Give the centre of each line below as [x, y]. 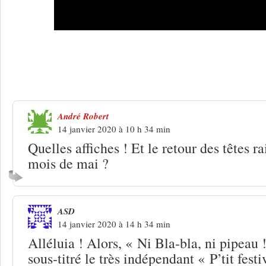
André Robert [83, 116]
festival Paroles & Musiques [99, 77]
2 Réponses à [52, 61]
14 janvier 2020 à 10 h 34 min [114, 129]
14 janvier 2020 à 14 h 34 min [114, 224]
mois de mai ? [68, 163]
